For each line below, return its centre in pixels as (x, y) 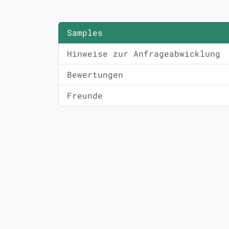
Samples (85, 32)
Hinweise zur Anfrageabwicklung (144, 53)
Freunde (85, 95)
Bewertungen (95, 74)
